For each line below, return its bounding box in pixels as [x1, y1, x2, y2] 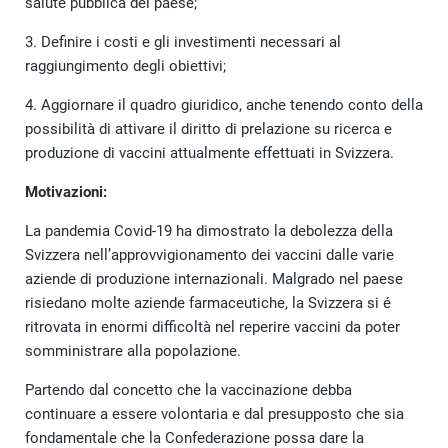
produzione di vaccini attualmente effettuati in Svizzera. [25, 143, 394, 162]
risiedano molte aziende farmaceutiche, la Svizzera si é [25, 293, 391, 312]
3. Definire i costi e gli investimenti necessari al [25, 32, 341, 51]
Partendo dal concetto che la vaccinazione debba [25, 380, 352, 399]
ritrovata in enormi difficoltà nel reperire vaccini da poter [25, 317, 400, 336]
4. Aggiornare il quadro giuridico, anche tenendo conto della [25, 95, 423, 114]
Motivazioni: [25, 182, 107, 201]
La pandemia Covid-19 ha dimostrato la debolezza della [25, 221, 393, 240]
